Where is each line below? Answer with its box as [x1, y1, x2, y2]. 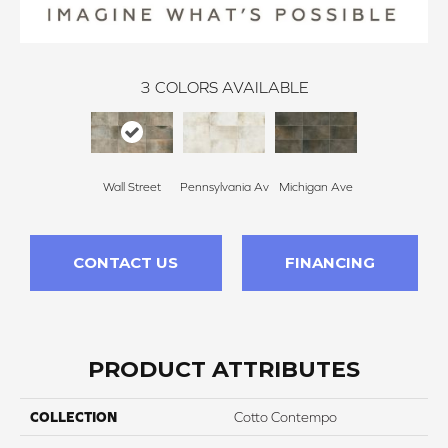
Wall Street [103, 179, 161, 194]
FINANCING [284, 252, 375, 272]
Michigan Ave [279, 179, 353, 194]
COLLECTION [30, 408, 117, 425]
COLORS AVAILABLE [154, 77, 309, 96]
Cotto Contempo [234, 408, 337, 425]
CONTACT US [73, 252, 179, 272]
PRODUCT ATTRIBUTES [88, 355, 360, 383]
